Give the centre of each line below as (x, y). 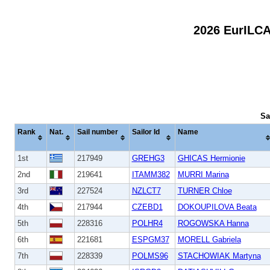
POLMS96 (150, 256)
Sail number (97, 132)
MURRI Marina (203, 174)
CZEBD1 (147, 207)
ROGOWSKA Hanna (213, 223)
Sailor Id (146, 132)
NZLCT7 (146, 190)
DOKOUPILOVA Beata (217, 207)
